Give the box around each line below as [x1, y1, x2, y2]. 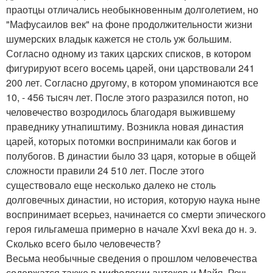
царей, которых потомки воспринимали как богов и [6, 133, 236, 148]
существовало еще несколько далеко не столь [6, 177, 216, 192]
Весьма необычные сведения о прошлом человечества [6, 250, 257, 265]
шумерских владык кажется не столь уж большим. [6, 31, 232, 46]
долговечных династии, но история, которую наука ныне [6, 192, 260, 207]
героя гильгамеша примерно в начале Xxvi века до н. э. [6, 221, 257, 236]
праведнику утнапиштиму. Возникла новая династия [6, 119, 244, 133]
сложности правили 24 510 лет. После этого [6, 163, 204, 177]
